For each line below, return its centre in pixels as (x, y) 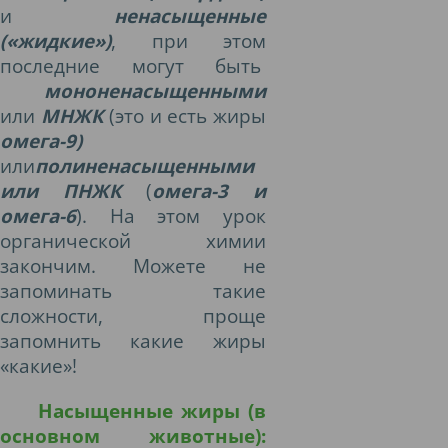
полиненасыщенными (144, 165)
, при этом (188, 40)
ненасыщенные (190, 15)
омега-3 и (209, 190)
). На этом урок (171, 215)
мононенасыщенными (155, 90)
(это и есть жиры (188, 115)
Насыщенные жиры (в (151, 410)
